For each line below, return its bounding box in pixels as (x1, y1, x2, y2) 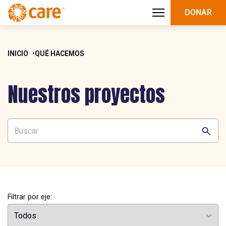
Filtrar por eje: (8, 193, 52, 201)
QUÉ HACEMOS (35, 49, 84, 58)
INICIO (8, 49, 28, 58)
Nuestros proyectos (8, 79, 165, 109)
